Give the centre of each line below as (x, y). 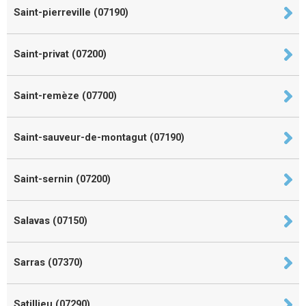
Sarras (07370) (48, 262)
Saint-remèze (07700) (65, 96)
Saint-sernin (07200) (62, 179)
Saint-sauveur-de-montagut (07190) (99, 137)
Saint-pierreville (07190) (71, 12)
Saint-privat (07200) (60, 54)
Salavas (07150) (51, 221)
